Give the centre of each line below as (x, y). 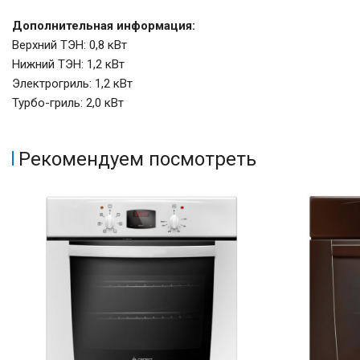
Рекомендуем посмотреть (137, 160)
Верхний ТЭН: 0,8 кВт (70, 45)
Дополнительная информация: (104, 26)
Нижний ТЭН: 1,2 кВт (68, 65)
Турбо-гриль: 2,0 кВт (68, 103)
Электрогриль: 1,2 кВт (72, 84)
